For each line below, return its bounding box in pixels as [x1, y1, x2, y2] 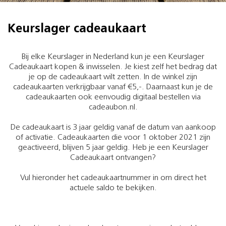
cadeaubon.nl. [88, 103, 138, 111]
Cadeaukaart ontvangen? [70, 154, 156, 162]
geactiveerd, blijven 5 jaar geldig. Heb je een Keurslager [18, 144, 208, 152]
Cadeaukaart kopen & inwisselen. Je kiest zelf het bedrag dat [9, 63, 217, 71]
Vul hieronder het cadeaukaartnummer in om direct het [20, 174, 206, 182]
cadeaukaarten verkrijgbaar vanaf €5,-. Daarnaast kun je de [13, 83, 213, 91]
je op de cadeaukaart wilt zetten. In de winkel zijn [29, 73, 197, 81]
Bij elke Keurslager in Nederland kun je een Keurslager [22, 53, 204, 61]
